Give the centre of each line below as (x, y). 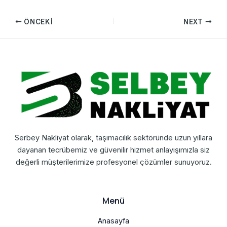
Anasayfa (113, 221)
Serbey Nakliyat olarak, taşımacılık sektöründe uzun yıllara (113, 138)
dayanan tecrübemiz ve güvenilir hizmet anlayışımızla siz (113, 150)
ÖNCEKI (37, 22)
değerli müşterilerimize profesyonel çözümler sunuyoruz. (113, 162)
